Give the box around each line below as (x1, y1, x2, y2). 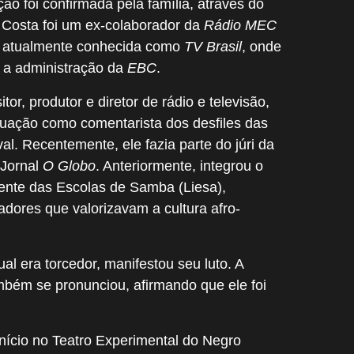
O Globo (43, 158, 96, 174)
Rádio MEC (204, 17, 277, 33)
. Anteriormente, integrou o (96, 158, 263, 174)
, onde (242, 39, 281, 55)
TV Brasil (184, 39, 242, 55)
